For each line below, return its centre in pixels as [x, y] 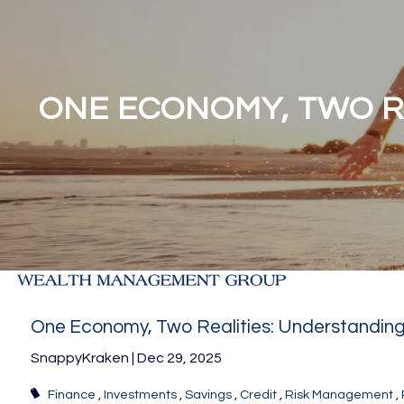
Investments [140, 395]
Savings [208, 395]
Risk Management [339, 395]
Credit [258, 395]
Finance [71, 395]
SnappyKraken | [84, 358]
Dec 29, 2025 [180, 358]
